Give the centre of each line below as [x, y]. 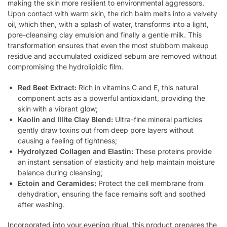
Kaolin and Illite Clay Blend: [65, 119]
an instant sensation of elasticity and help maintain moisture [116, 162]
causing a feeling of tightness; [67, 140]
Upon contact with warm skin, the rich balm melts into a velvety [112, 14]
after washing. [41, 204]
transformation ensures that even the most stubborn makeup [108, 46]
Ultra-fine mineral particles [158, 119]
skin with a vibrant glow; [58, 108]
